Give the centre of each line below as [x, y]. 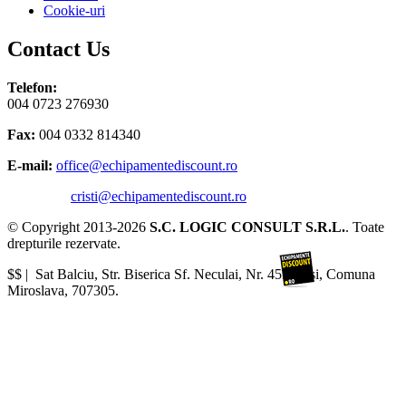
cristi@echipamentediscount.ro [159, 196]
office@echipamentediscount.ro [147, 165]
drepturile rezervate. [64, 243]
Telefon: [32, 87]
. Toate [365, 227]
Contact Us [58, 48]
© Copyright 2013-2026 [78, 227]
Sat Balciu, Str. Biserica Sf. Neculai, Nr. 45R [164, 274]
